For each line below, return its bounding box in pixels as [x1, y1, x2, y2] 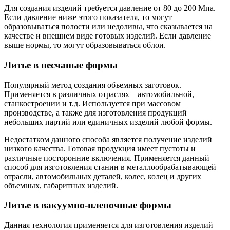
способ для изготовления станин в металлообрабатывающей [4, 162, 216, 171]
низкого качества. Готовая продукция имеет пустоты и [4, 144, 196, 153]
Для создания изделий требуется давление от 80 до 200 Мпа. [4, 4, 216, 13]
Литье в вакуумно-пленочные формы [4, 200, 171, 211]
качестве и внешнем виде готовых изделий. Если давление [4, 31, 211, 41]
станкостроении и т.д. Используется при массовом [4, 99, 181, 108]
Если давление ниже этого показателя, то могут [4, 13, 172, 22]
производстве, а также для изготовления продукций [4, 108, 187, 117]
